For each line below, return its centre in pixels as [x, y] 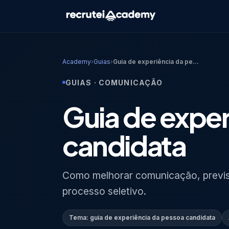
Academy [77, 62]
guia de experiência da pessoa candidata [153, 217]
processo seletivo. [104, 191]
